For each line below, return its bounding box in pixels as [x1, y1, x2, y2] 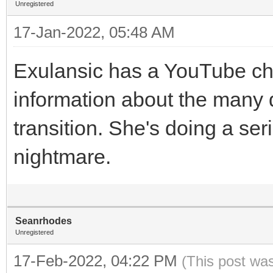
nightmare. [13, 145, 111, 168]
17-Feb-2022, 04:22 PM [13, 252, 182, 270]
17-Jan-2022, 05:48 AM [13, 23, 175, 41]
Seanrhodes [15, 216, 72, 226]
